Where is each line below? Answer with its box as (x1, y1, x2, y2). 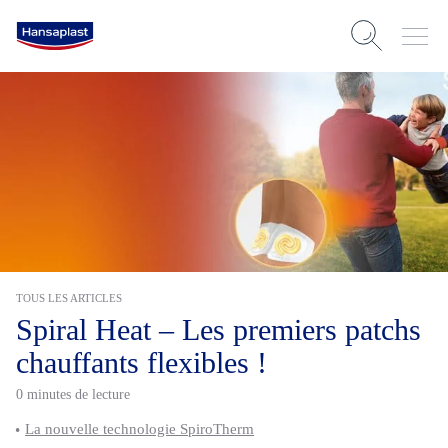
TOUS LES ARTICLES (16, 292, 122, 304)
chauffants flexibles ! (16, 346, 267, 379)
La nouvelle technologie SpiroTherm (25, 421, 254, 437)
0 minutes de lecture (16, 387, 130, 402)
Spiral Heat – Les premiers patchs (16, 313, 421, 346)
